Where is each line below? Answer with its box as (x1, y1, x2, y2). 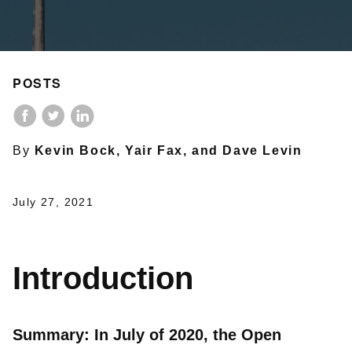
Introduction (13, 260, 193, 295)
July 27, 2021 (13, 196, 94, 209)
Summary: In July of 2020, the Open (13, 325, 281, 343)
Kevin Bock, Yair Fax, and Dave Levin (34, 144, 302, 158)
